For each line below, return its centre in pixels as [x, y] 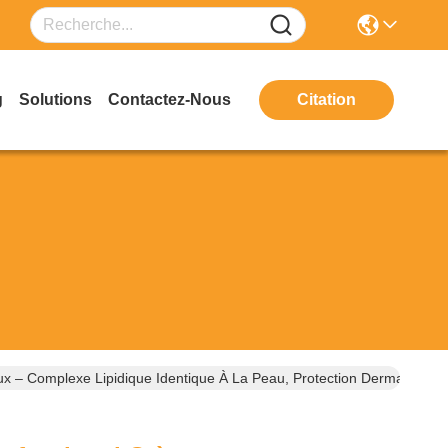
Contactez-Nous [169, 99]
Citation [326, 99]
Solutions [55, 99]
